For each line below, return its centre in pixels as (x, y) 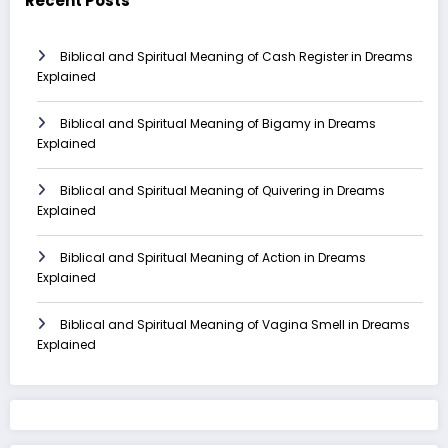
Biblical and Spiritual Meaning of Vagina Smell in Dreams (235, 324)
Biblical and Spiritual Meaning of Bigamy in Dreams (218, 123)
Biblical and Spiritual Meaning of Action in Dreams (213, 257)
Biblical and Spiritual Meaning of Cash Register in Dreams (236, 56)
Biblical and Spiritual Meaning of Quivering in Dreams (222, 190)
